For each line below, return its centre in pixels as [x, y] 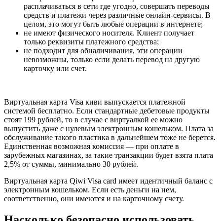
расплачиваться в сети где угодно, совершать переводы [117, 6]
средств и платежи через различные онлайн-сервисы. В [117, 15]
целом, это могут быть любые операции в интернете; [113, 24]
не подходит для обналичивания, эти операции [103, 50]
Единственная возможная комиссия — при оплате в [92, 146]
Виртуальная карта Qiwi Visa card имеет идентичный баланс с [108, 181]
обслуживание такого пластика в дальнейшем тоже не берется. [110, 137]
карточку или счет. [55, 68]
